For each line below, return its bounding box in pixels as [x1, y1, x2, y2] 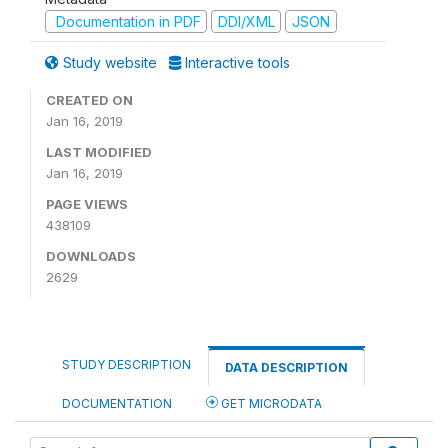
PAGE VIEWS [46, 196, 128, 212]
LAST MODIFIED [46, 144, 152, 160]
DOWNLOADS [46, 248, 136, 264]
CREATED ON [46, 92, 133, 108]
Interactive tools [181, 54, 290, 71]
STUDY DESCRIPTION [62, 357, 191, 372]
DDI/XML [217, 12, 275, 30]
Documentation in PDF [51, 12, 201, 30]
